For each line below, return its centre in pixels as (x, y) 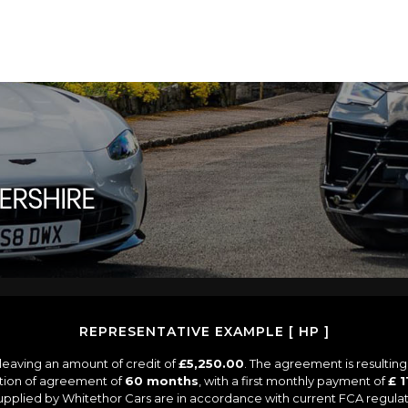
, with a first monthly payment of (293, 380)
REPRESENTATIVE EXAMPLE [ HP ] (204, 331)
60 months (161, 380)
